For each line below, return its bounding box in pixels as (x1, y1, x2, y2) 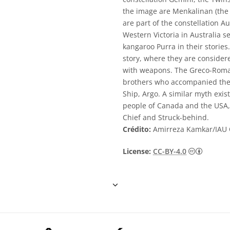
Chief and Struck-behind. (123, 112, 209, 122)
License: (123, 146, 151, 156)
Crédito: (123, 124, 151, 134)
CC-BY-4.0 (153, 146, 186, 156)
